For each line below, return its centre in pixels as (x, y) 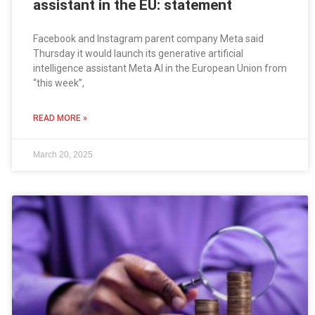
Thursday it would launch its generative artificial (138, 54)
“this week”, (58, 83)
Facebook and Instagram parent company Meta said (148, 39)
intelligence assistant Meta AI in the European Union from (160, 69)
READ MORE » (60, 118)
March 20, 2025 (63, 155)
